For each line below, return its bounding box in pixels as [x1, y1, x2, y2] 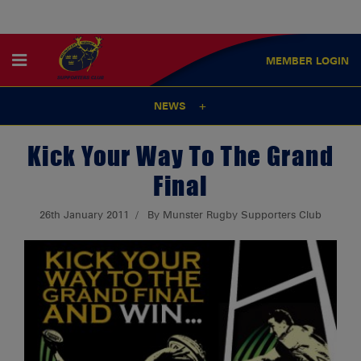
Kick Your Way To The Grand [27, 135, 334, 175]
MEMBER [266, 54, 316, 67]
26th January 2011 [39, 208, 130, 221]
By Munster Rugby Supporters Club [147, 208, 322, 221]
